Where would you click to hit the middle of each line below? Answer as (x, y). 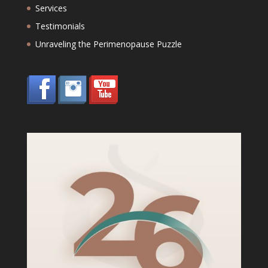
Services (51, 8)
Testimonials (60, 26)
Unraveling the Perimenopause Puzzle (108, 44)
